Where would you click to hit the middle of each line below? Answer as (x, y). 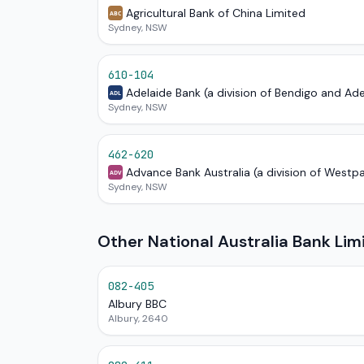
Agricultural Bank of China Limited (216, 13)
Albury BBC (137, 304)
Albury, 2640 (138, 318)
